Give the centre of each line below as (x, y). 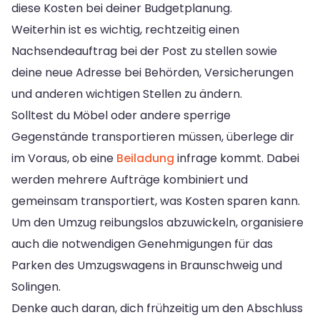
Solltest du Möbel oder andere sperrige (121, 115)
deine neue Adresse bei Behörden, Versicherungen (152, 72)
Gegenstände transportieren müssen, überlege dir (153, 136)
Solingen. (36, 286)
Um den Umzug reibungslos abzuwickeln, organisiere (157, 222)
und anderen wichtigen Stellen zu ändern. (127, 94)
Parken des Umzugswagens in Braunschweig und (147, 265)
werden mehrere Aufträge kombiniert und (130, 179)
